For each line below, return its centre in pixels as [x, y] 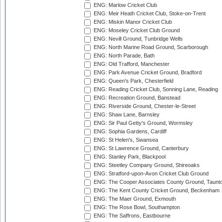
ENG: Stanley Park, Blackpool [129, 157]
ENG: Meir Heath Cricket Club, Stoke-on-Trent [149, 14]
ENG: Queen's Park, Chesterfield [133, 81]
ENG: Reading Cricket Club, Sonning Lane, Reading [155, 89]
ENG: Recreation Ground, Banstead [136, 98]
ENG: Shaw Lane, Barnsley [126, 115]
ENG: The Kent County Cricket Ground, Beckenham [156, 191]
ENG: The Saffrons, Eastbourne [131, 216]
